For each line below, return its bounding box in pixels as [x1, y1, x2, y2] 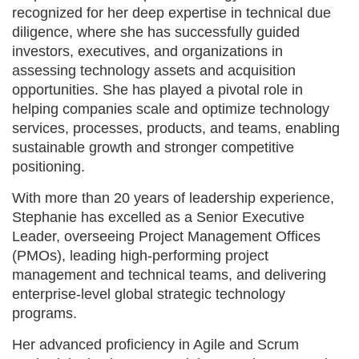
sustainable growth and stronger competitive [12, 139, 294, 155]
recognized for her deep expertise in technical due [12, 4, 331, 21]
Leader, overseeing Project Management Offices [12, 228, 321, 244]
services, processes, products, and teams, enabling [12, 119, 340, 136]
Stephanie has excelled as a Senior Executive [12, 208, 305, 225]
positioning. [12, 158, 85, 175]
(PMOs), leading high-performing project [12, 247, 268, 264]
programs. [12, 305, 77, 321]
